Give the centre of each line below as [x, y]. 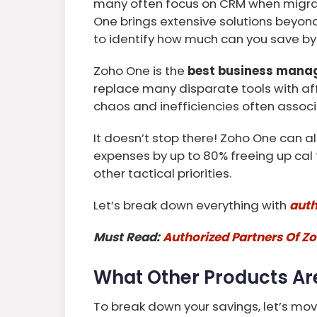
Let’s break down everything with [191, 205]
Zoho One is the [140, 70]
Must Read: [128, 237]
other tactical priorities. [162, 173]
